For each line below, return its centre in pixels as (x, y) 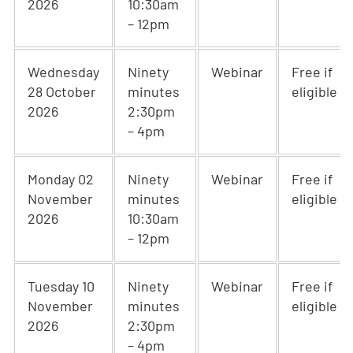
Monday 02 (61, 179)
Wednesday (63, 72)
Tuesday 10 (61, 286)
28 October (62, 91)
